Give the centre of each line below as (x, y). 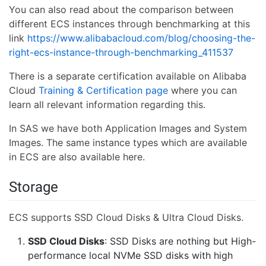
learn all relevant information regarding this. (107, 104)
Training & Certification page (103, 90)
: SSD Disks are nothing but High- (180, 241)
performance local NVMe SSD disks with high (130, 255)
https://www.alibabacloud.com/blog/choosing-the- (141, 38)
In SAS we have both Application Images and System (128, 128)
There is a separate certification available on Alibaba (128, 76)
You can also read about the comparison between (121, 9)
